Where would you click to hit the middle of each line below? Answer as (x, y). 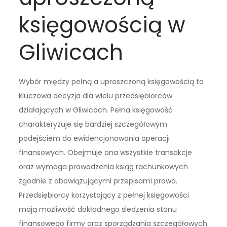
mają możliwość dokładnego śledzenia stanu (98, 210)
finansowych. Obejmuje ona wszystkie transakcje (106, 153)
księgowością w (102, 25)
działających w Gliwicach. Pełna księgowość (96, 110)
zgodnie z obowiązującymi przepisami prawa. (98, 181)
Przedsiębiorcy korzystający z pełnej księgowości (104, 195)
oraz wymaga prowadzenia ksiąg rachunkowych (104, 167)
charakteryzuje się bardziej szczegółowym (93, 124)
